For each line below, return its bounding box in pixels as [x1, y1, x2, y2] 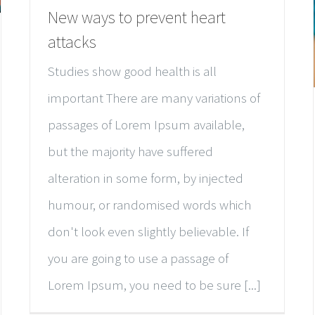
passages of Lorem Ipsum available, [48, 116, 245, 134]
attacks [48, 31, 96, 53]
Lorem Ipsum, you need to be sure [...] [48, 276, 261, 294]
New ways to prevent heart [48, 6, 226, 29]
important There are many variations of [48, 89, 260, 107]
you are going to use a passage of [48, 250, 229, 267]
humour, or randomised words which [48, 196, 251, 214]
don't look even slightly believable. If [48, 223, 249, 240]
